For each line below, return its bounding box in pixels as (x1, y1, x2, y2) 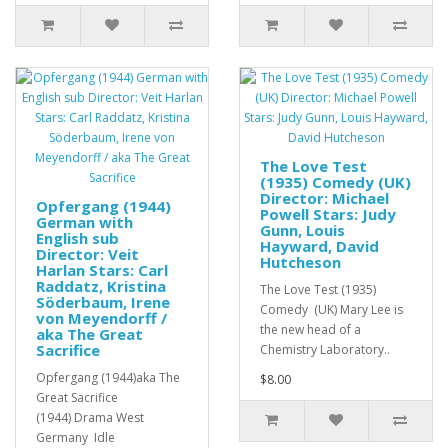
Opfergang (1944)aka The (36, 369, 180, 387)
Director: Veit (36, 244, 139, 265)
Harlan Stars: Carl (36, 260, 168, 281)
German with (36, 212, 133, 233)
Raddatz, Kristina (36, 276, 166, 297)
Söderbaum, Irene (36, 292, 170, 313)
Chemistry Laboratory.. (260, 341, 390, 359)
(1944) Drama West (36, 409, 144, 427)
